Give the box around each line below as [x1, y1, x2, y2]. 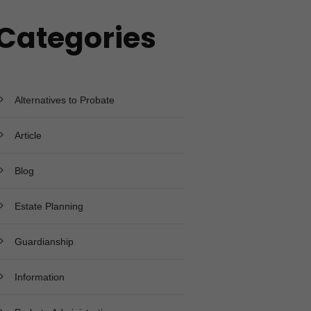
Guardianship [14, 235, 74, 247]
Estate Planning [14, 200, 83, 212]
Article [14, 129, 42, 141]
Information [14, 271, 65, 283]
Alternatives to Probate [14, 94, 115, 106]
